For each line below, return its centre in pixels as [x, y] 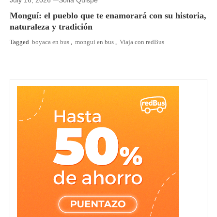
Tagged [20, 42]
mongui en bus [94, 42]
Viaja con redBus [142, 42]
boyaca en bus [51, 42]
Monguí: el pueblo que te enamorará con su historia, [108, 15]
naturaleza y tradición [51, 26]
